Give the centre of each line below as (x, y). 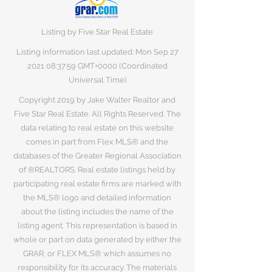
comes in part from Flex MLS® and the (97, 142)
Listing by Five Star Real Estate (97, 32)
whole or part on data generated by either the (97, 240)
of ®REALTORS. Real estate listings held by (97, 170)
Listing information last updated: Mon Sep (93, 52)
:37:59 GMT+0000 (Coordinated (111, 66)
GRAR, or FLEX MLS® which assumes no (97, 253)
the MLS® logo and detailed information (97, 198)
